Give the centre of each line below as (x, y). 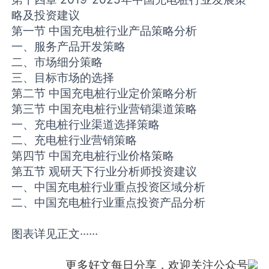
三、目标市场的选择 (63, 78)
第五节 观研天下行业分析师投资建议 (104, 171)
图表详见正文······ (55, 234)
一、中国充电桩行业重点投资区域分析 (109, 187)
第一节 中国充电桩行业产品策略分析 (104, 31)
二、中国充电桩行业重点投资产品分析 (109, 203)
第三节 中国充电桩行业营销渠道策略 (104, 109)
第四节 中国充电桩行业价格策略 (93, 156)
